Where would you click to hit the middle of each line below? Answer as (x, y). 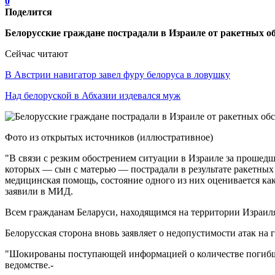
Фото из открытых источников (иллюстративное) (109, 137)
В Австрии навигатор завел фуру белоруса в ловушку (118, 74)
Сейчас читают (37, 53)
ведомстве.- (29, 265)
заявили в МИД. (39, 191)
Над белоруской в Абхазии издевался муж (93, 95)
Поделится (29, 12)
